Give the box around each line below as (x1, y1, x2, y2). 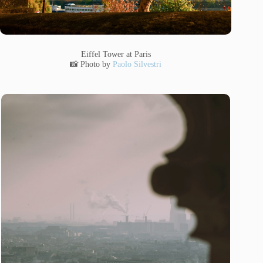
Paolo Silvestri (113, 59, 162, 69)
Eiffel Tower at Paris (80, 49, 151, 59)
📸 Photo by (70, 59, 113, 69)
